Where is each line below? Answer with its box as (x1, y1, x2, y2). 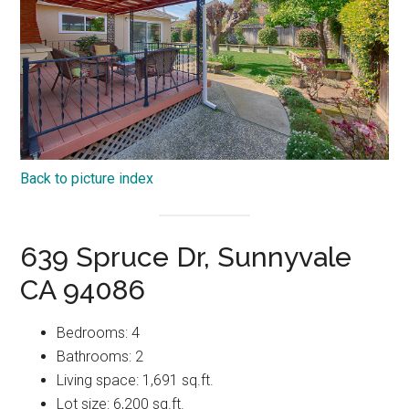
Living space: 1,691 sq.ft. (57, 371, 215, 389)
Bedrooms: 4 (57, 323, 141, 341)
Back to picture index (20, 169, 154, 187)
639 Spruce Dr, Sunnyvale (20, 240, 352, 273)
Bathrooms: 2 (57, 347, 144, 365)
